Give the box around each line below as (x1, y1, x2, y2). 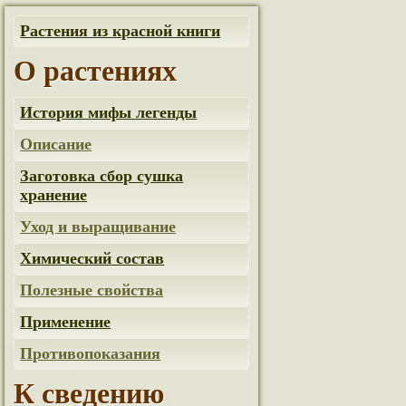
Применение (20, 313, 111, 331)
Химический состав (20, 249, 165, 267)
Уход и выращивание (20, 217, 177, 236)
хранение (20, 186, 88, 204)
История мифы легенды (20, 103, 198, 121)
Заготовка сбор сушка (20, 167, 184, 185)
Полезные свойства (20, 281, 164, 299)
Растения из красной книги (20, 22, 221, 40)
